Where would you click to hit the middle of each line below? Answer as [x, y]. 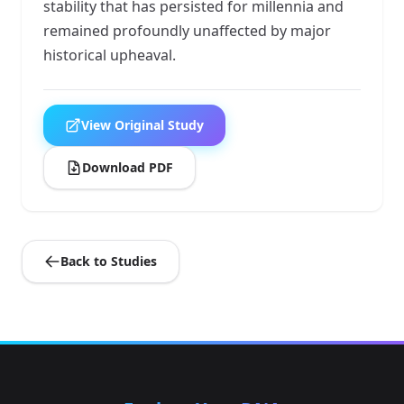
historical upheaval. [110, 55]
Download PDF [128, 167]
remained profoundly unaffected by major [187, 30]
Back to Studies [109, 261]
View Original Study [142, 124]
